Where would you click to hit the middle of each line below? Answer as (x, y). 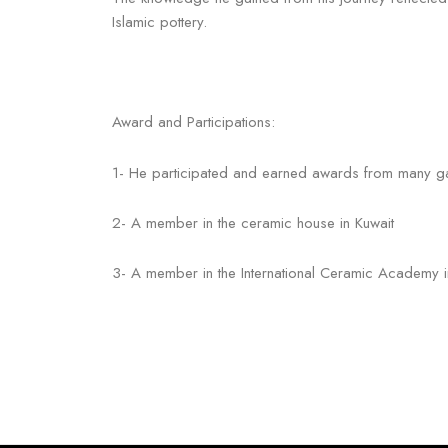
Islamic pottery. (159, 21)
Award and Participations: (193, 122)
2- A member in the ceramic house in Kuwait (253, 222)
